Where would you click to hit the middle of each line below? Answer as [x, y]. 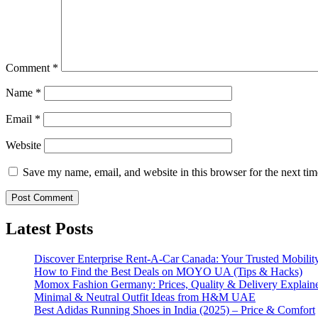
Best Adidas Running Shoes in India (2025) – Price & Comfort [175, 310]
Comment [29, 68]
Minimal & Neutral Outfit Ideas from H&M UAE [145, 297]
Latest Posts [49, 229]
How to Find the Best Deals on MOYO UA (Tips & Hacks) [168, 272]
